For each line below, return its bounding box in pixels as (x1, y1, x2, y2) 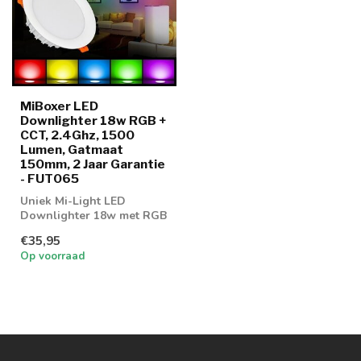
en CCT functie (20, 222, 101, 238)
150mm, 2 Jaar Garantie (20, 156, 165, 172)
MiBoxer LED (20, 98, 98, 114)
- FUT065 (20, 170, 79, 186)
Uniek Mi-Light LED (20, 193, 126, 209)
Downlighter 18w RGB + (20, 112, 166, 128)
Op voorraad (20, 249, 85, 264)
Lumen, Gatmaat (20, 141, 123, 157)
